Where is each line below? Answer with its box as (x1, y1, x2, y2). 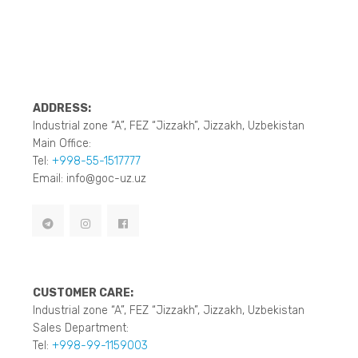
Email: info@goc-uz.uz (33, 172, 146, 185)
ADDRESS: (33, 101, 91, 115)
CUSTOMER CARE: (33, 286, 133, 300)
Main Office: (33, 137, 91, 150)
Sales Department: (33, 321, 129, 335)
